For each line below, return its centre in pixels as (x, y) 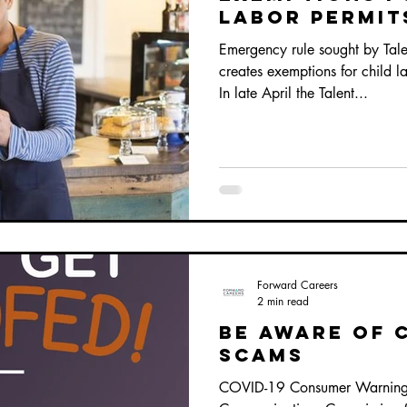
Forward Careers (298, 285)
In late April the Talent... (293, 93)
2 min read (283, 301)
